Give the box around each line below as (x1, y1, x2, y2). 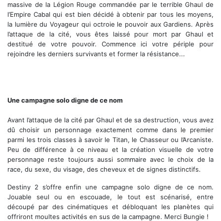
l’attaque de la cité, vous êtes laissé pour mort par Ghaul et (7, 30, 214, 38)
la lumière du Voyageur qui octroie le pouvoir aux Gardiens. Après (7, 20, 214, 29)
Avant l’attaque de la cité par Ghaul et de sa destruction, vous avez (7, 116, 214, 124)
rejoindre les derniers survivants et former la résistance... (7, 50, 185, 58)
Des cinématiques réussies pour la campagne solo (7, 86, 152, 94)
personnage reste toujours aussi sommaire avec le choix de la (7, 155, 214, 164)
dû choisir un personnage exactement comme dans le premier (7, 126, 214, 134)
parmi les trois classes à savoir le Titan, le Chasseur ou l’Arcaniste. (7, 136, 214, 144)
